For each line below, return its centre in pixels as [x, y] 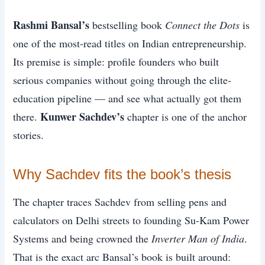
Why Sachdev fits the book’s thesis [122, 174]
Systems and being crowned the [83, 239]
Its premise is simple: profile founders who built [116, 62]
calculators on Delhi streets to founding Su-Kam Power [131, 220]
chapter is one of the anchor [186, 117]
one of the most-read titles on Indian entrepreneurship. [130, 43]
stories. [29, 135]
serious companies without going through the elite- [122, 80]
